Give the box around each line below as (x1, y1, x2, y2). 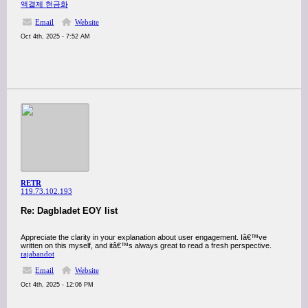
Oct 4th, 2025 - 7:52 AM (21, 33, 90, 40)
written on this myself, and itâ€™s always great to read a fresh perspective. (21, 241, 272, 250)
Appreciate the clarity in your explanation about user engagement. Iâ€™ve (21, 233, 267, 241)
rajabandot (21, 250, 54, 258)
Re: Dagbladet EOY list (21, 206, 118, 216)
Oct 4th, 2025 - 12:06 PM (21, 281, 93, 288)
